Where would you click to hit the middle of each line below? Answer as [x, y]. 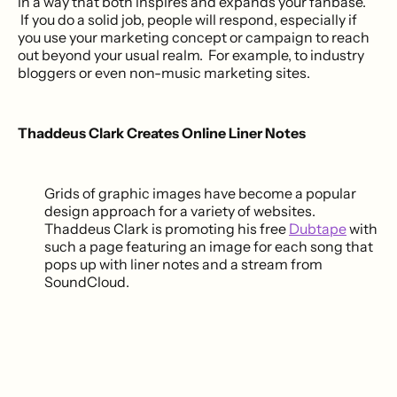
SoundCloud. [87, 281]
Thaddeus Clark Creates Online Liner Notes [162, 132]
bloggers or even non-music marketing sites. [164, 72]
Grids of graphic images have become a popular [200, 193]
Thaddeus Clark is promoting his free [167, 228]
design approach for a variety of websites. [180, 210]
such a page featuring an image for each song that [209, 246]
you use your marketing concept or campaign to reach [194, 37]
